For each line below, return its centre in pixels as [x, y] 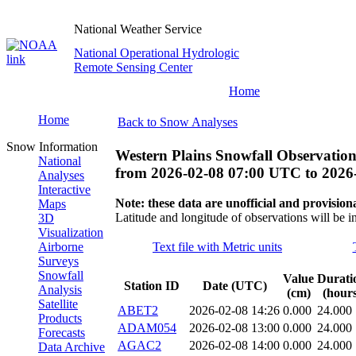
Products [60, 318]
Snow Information [52, 147]
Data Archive [72, 347]
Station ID [152, 286]
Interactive [64, 190]
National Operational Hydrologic [157, 53]
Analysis [60, 290]
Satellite [58, 304]
